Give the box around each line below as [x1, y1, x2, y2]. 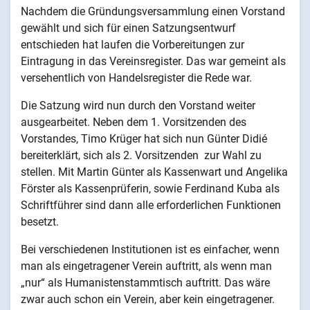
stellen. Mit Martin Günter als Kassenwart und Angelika [21, 165, 288, 179]
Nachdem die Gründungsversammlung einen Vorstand [21, 4, 285, 18]
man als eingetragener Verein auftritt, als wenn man [21, 259, 272, 273]
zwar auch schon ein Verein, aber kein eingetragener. [21, 292, 275, 306]
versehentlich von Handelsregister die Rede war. [21, 71, 252, 84]
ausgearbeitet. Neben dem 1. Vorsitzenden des [21, 115, 246, 129]
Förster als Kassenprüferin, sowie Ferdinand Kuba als [21, 181, 280, 195]
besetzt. [21, 215, 59, 228]
